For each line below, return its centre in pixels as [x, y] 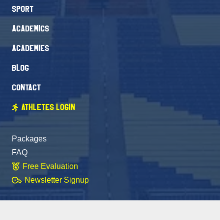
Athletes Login [48, 108]
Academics [30, 29]
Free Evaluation [51, 166]
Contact [26, 88]
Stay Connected [40, 206]
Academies [30, 49]
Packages [29, 139]
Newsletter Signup [57, 180]
